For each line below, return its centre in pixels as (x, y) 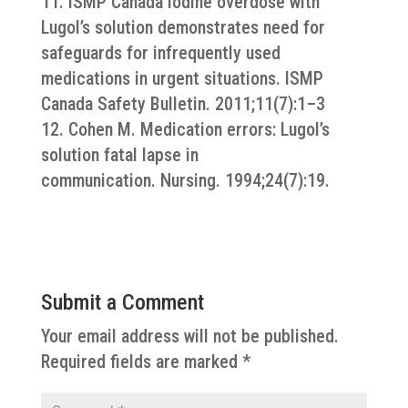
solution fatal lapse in (119, 155)
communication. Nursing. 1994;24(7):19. (185, 180)
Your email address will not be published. (189, 336)
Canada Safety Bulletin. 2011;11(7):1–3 (183, 104)
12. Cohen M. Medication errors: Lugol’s (185, 129)
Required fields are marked (141, 362)
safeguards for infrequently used (160, 53)
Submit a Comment (122, 302)
